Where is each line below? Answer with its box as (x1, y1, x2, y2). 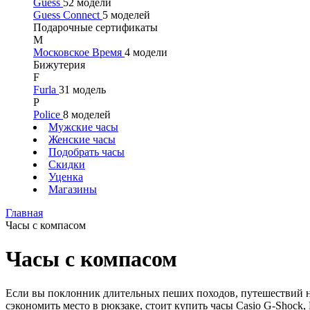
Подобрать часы (48, 146, 125, 158)
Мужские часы (48, 121, 118, 133)
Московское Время (33, 46, 125, 58)
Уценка (48, 171, 83, 183)
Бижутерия (33, 59, 85, 71)
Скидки (48, 158, 85, 170)
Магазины (48, 183, 97, 195)
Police (33, 109, 63, 120)
